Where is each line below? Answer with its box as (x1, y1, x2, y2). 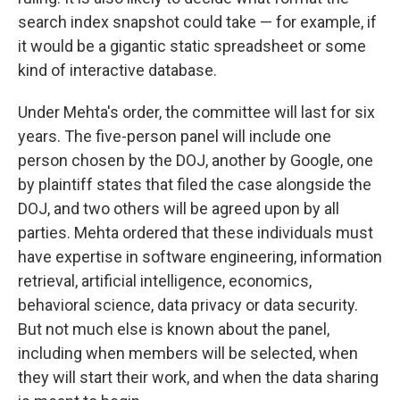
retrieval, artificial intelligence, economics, (18, 271, 312, 291)
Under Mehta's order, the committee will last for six (18, 103, 375, 122)
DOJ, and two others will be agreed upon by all (18, 199, 339, 219)
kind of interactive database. (18, 61, 217, 80)
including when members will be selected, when (18, 344, 358, 363)
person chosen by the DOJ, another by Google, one (18, 151, 373, 171)
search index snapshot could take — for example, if (18, 12, 377, 32)
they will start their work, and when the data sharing (18, 368, 379, 387)
